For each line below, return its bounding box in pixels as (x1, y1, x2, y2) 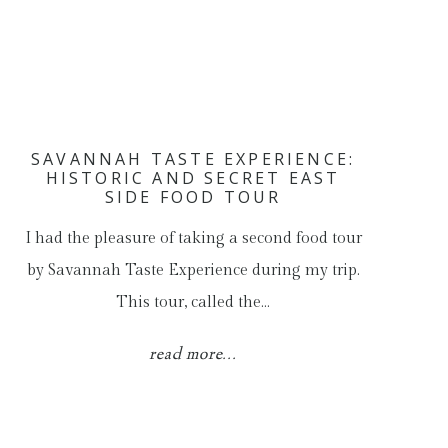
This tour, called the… (116, 293, 271, 312)
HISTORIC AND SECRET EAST (45, 167, 341, 189)
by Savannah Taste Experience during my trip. (26, 261, 360, 280)
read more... (148, 343, 238, 367)
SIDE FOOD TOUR (104, 186, 282, 208)
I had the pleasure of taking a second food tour (24, 229, 362, 248)
